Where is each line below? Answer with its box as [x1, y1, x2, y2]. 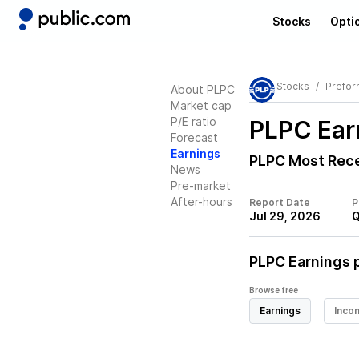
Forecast [171, 131, 218, 144]
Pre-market [171, 179, 231, 192]
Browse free [249, 285, 298, 295]
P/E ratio [171, 115, 216, 128]
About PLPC [171, 83, 235, 96]
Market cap [171, 99, 232, 112]
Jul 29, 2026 [249, 209, 321, 223]
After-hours [171, 195, 232, 208]
